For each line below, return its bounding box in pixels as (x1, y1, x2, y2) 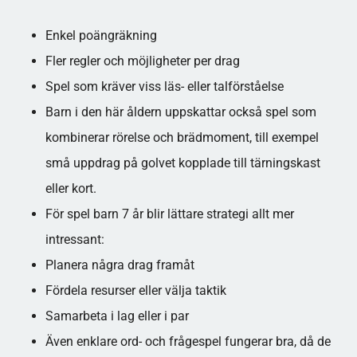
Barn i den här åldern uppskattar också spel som (45, 104, 316, 120)
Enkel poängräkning (45, 28, 157, 43)
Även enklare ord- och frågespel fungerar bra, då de (45, 334, 331, 349)
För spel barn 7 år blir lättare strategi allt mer (45, 206, 294, 222)
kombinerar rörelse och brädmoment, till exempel (45, 130, 319, 145)
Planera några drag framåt (45, 257, 194, 273)
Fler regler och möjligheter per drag (45, 53, 240, 69)
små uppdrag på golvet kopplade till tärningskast (45, 155, 320, 171)
